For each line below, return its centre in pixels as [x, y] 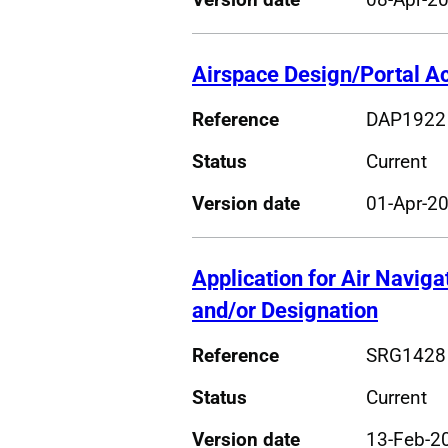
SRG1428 [405, 355]
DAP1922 [405, 119]
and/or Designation [285, 310]
